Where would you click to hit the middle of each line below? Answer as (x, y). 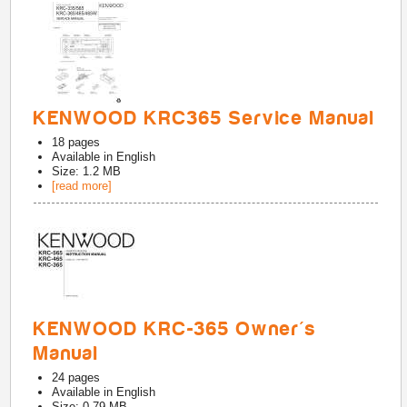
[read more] (82, 186)
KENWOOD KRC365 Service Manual (205, 118)
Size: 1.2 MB (87, 171)
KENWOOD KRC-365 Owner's (175, 329)
